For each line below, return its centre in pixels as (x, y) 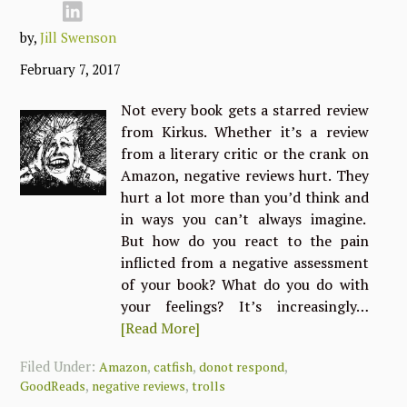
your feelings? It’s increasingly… (244, 306)
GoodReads (53, 386)
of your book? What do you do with (244, 284)
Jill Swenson (79, 37)
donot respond (242, 367)
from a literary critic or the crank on (244, 154)
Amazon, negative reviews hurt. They (244, 175)
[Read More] (160, 328)
